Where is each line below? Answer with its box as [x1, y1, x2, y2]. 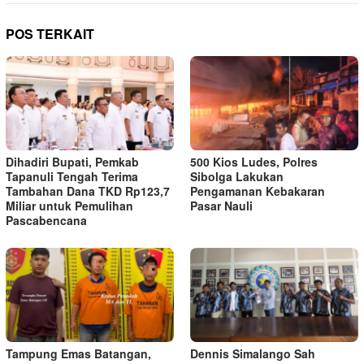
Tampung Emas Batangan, [6, 344, 151, 362]
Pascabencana [6, 211, 87, 228]
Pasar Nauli [190, 197, 253, 214]
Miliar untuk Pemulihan [6, 197, 133, 214]
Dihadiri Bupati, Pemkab [6, 153, 139, 170]
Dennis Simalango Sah [190, 344, 315, 362]
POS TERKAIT [6, 24, 94, 43]
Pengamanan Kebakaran [190, 182, 325, 199]
